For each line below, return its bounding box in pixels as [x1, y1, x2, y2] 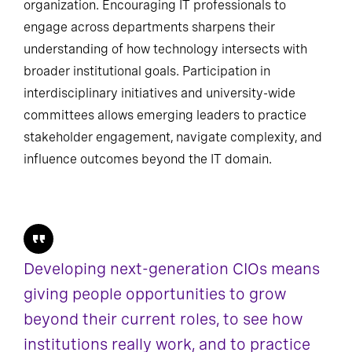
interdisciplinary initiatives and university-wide [24, 86, 295, 101]
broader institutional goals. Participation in [24, 64, 270, 79]
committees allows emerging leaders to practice [24, 108, 306, 123]
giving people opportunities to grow [24, 284, 286, 304]
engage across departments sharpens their [24, 20, 275, 35]
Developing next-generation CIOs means [24, 259, 320, 279]
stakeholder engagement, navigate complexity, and [24, 130, 322, 145]
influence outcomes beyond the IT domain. [24, 152, 272, 167]
